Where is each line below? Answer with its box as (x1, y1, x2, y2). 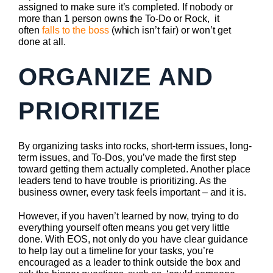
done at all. (18, 37, 66, 48)
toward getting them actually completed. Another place (18, 164, 250, 175)
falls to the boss (41, 25, 109, 36)
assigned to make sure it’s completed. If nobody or (18, 2, 233, 13)
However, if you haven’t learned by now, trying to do (18, 211, 239, 222)
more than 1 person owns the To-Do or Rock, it (18, 13, 220, 24)
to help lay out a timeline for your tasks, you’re (18, 246, 214, 257)
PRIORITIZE (18, 97, 168, 125)
